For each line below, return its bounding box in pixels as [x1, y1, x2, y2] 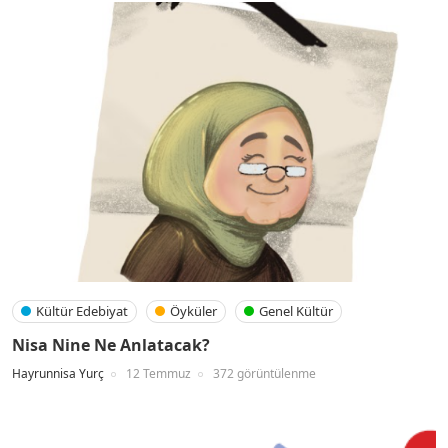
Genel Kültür [259, 302, 333, 320]
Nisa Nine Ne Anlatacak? [12, 334, 210, 356]
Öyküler [170, 302, 217, 320]
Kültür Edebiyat [36, 302, 128, 320]
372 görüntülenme [213, 365, 316, 382]
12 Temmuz [126, 365, 191, 382]
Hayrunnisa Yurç [12, 365, 104, 382]
